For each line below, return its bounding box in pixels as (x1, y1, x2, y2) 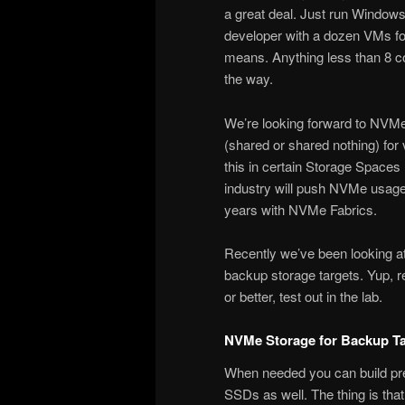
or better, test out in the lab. (224, 286, 382, 306)
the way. (224, 69, 273, 89)
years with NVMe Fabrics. (224, 199, 377, 219)
